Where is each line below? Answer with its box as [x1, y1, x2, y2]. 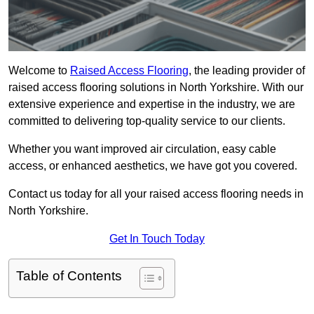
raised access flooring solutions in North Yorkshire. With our [8, 81, 303, 94]
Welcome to [8, 64, 70, 77]
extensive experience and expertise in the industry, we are [8, 98, 295, 111]
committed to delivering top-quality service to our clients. [8, 115, 285, 128]
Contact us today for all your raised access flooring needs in [8, 188, 303, 200]
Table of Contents [16, 268, 122, 284]
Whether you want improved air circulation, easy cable [8, 143, 276, 156]
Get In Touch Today [109, 233, 205, 245]
